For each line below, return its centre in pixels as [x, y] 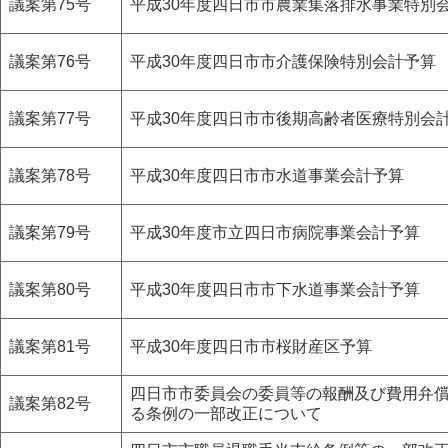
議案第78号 [58, 175]
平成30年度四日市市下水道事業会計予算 [275, 289]
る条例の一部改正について [226, 413]
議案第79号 [58, 232]
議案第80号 [58, 289]
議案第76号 [58, 61]
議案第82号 [58, 403]
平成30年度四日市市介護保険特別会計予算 [283, 61]
